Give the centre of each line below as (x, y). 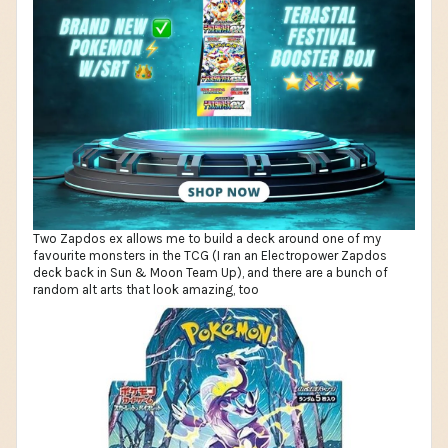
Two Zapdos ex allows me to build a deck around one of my (207, 238)
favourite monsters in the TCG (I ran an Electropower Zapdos (210, 255)
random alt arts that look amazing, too (146, 289)
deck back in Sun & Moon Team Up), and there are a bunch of (210, 272)
